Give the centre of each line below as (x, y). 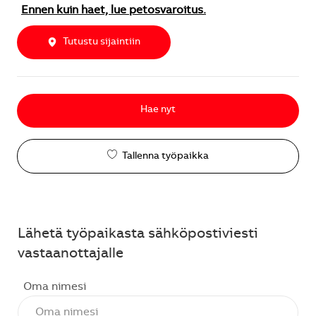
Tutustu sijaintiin (102, 43)
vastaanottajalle (71, 254)
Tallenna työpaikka (165, 156)
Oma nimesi (55, 287)
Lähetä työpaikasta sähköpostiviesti (138, 235)
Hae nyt (158, 110)
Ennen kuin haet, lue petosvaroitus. (114, 11)
